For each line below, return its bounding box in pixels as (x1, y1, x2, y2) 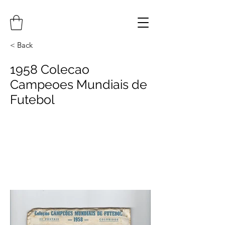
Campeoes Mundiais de (10, 77, 147, 92)
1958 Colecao (10, 62, 89, 77)
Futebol (10, 92, 55, 107)
